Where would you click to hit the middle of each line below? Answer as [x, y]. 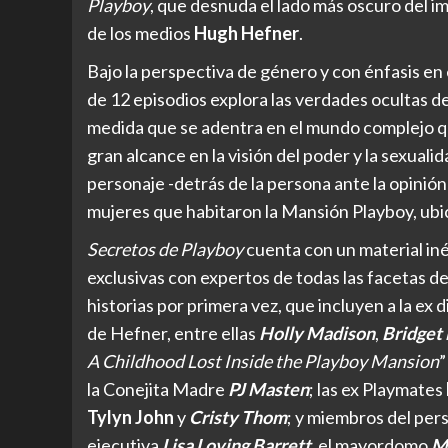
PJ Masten [268, 388]
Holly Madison [317, 332]
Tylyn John [130, 416]
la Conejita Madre [157, 388]
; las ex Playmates [377, 388]
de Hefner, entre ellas [173, 332]
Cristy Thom [238, 416]
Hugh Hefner [246, 32]
